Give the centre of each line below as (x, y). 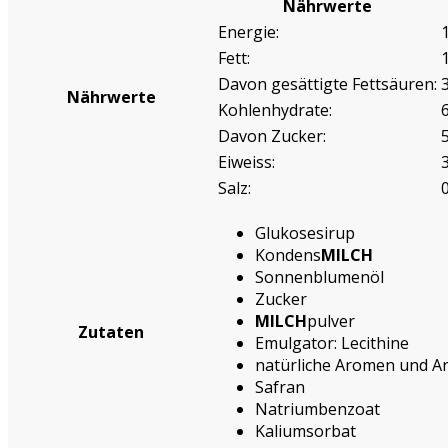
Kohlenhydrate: (275, 109)
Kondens (288, 254)
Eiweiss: (246, 161)
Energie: (248, 31)
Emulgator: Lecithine (332, 342)
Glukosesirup (305, 232)
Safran (280, 386)
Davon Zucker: (272, 135)
